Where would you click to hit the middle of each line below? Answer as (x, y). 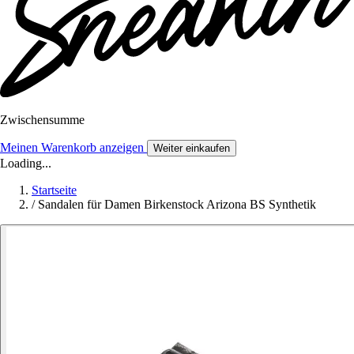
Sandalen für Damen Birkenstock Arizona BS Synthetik (177, 205)
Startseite (54, 190)
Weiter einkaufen (192, 149)
